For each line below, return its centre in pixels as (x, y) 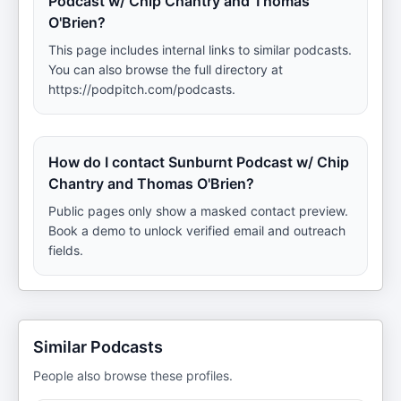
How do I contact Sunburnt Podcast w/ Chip (199, 162)
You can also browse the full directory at (166, 69)
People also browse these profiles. (133, 375)
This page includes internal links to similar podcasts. (200, 50)
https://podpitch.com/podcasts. (142, 89)
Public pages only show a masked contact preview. (198, 211)
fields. (66, 250)
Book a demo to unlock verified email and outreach (197, 230)
